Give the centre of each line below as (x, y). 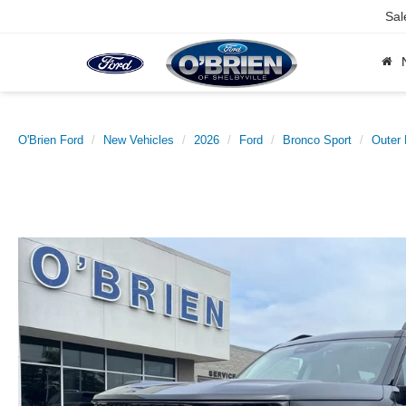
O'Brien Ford (51, 140)
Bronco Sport (317, 140)
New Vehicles (139, 140)
